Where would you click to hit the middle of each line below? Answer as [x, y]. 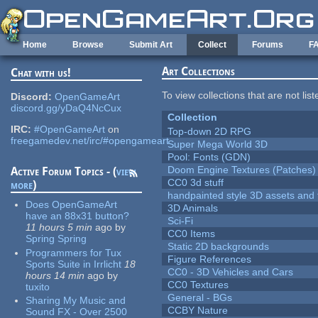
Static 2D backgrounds [219, 247]
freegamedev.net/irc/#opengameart [90, 141]
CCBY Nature [198, 311]
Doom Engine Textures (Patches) [242, 170]
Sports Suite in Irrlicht [74, 264]
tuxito [38, 286]
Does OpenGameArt [72, 205]
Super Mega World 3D [218, 144]
